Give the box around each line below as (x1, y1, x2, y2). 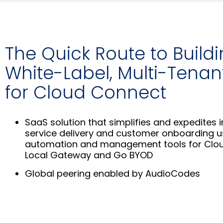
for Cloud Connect (5, 80, 166, 105)
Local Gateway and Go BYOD (25, 149, 153, 162)
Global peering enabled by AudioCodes (25, 167, 200, 180)
